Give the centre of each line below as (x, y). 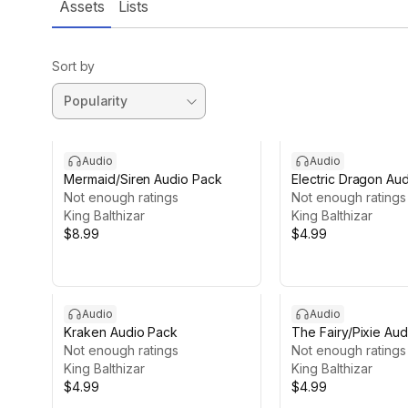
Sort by (74, 66)
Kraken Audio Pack (121, 332)
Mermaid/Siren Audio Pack (143, 179)
